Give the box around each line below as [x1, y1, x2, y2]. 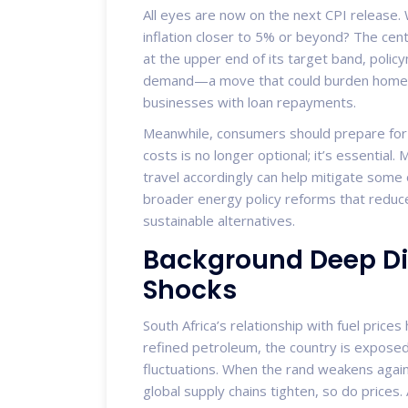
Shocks [143, 271, 237, 308]
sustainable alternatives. [143, 210, 295, 229]
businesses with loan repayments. [143, 92, 356, 111]
